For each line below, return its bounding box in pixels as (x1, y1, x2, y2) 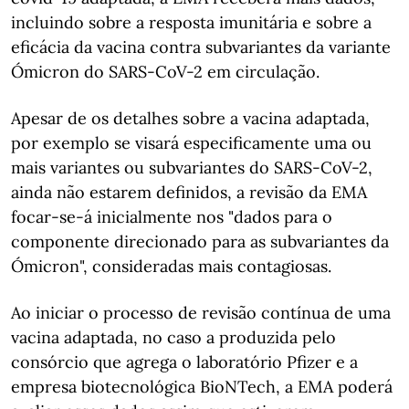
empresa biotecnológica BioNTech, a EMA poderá (11, 376, 393, 397)
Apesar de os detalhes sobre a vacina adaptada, (11, 108, 370, 129)
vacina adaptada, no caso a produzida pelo (11, 327, 336, 348)
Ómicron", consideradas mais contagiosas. (11, 256, 331, 277)
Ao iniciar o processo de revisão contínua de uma (11, 302, 391, 323)
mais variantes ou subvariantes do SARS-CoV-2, (11, 157, 372, 178)
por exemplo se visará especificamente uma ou (11, 132, 372, 153)
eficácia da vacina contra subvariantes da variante (11, 37, 391, 58)
